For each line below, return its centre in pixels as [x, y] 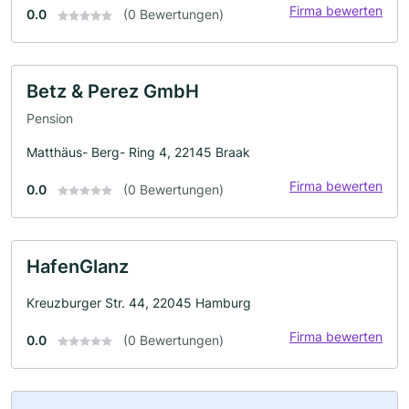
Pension [50, 118]
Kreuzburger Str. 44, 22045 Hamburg [139, 302]
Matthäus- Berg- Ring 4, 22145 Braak [138, 152]
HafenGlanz [78, 266]
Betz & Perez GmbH [113, 91]
